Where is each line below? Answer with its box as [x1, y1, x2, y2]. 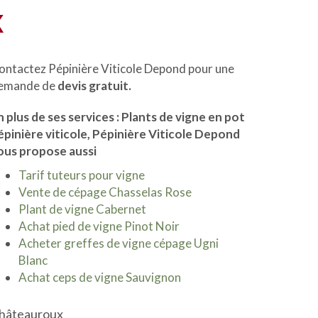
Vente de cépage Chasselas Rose [18, 185, 192, 199]
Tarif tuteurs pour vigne [18, 168, 145, 182]
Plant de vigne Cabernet [18, 202, 146, 216]
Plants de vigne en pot [121, 109, 245, 124]
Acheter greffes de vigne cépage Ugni [18, 236, 219, 251]
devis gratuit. [57, 78, 131, 93]
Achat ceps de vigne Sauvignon [18, 270, 181, 285]
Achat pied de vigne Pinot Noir [18, 219, 180, 234]
